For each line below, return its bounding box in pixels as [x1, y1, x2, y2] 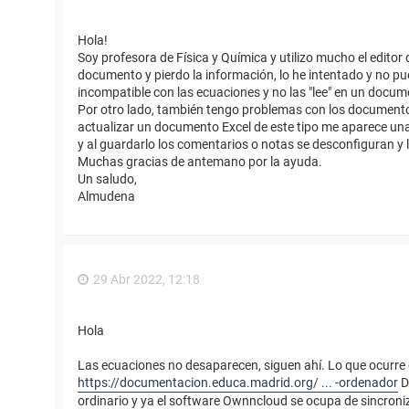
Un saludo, [78, 172, 137, 187]
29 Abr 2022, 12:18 [93, 272, 200, 288]
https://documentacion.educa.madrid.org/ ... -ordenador [78, 374, 398, 390]
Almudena [78, 189, 135, 204]
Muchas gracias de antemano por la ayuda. [78, 154, 322, 170]
